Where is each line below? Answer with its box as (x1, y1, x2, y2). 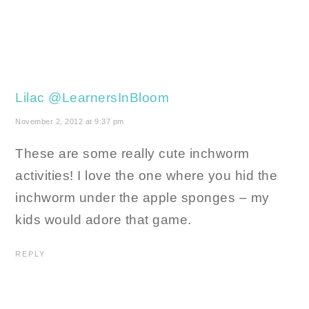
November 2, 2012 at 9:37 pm (15, 117, 124, 126)
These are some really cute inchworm (15, 146, 250, 161)
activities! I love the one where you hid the (15, 168, 278, 183)
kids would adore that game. (15, 212, 192, 228)
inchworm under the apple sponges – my (15, 190, 270, 206)
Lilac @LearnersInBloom (15, 90, 170, 106)
